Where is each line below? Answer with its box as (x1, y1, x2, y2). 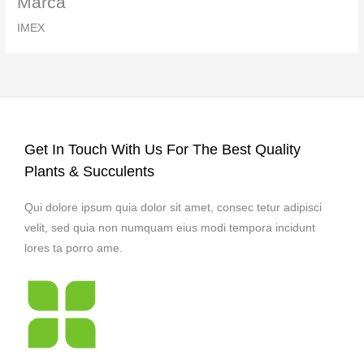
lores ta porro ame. (24, 241, 123, 254)
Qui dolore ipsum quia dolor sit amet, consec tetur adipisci (24, 201, 322, 214)
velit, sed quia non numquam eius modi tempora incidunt (24, 221, 315, 234)
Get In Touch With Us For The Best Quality (24, 141, 301, 158)
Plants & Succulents (24, 162, 154, 180)
